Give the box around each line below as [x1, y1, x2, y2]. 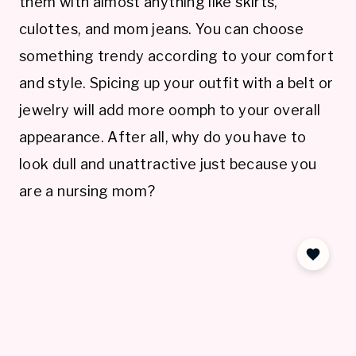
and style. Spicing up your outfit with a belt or [19, 75, 334, 92]
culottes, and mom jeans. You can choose [19, 21, 304, 38]
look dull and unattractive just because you [19, 156, 317, 173]
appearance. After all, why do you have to [19, 129, 307, 146]
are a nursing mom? [19, 183, 156, 200]
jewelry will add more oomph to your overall [19, 102, 321, 119]
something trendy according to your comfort [19, 48, 335, 65]
